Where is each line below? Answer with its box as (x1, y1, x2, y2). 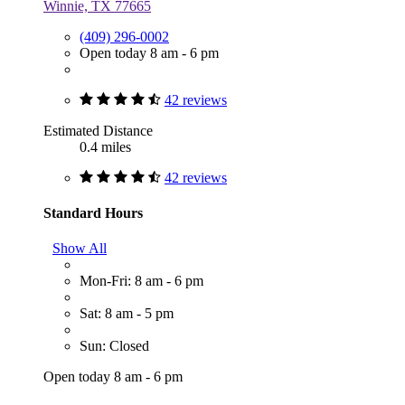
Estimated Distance (43, 122, 153, 138)
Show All (52, 240, 107, 257)
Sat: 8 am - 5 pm (80, 306, 174, 322)
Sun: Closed (80, 338, 149, 354)
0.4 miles (80, 138, 131, 155)
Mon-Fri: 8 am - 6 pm (80, 273, 203, 289)
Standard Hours (43, 204, 143, 221)
